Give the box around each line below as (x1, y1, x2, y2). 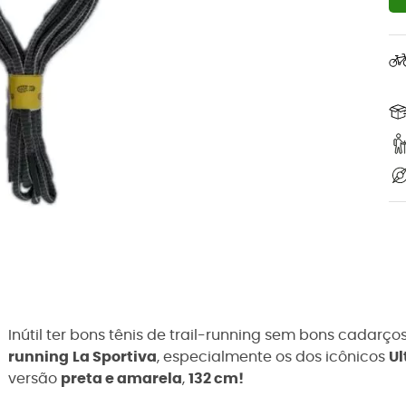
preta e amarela (61, 372, 182, 386)
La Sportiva (72, 350, 157, 364)
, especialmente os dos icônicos (157, 350, 389, 364)
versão (8, 372, 61, 386)
